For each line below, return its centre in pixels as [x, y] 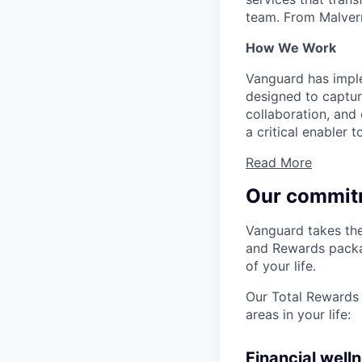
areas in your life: [298, 315]
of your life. [281, 266]
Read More [279, 163]
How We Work [291, 48]
